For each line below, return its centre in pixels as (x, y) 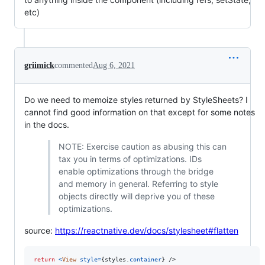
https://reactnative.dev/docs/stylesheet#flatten (147, 231)
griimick (39, 66)
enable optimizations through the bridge (136, 172)
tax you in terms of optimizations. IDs (130, 159)
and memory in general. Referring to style (138, 184)
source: (40, 231)
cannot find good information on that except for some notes (140, 112)
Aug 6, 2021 (114, 66)
